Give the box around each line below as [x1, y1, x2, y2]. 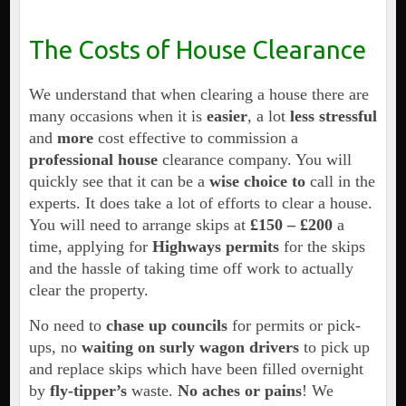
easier [206, 107, 247, 126]
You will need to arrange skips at [28, 216, 246, 235]
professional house [28, 150, 162, 169]
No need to [28, 316, 106, 335]
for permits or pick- [227, 316, 361, 335]
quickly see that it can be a [28, 172, 209, 191]
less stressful [289, 107, 377, 126]
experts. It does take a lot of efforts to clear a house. [28, 194, 372, 213]
